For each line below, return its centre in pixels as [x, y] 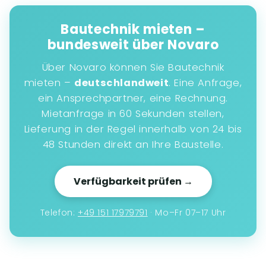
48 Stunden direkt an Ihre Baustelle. [133, 145]
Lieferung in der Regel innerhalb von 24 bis [133, 129]
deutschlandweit [122, 83]
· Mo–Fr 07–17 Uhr [187, 213]
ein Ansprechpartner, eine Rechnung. [133, 98]
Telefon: [59, 213]
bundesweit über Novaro [133, 45]
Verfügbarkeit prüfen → [133, 181]
